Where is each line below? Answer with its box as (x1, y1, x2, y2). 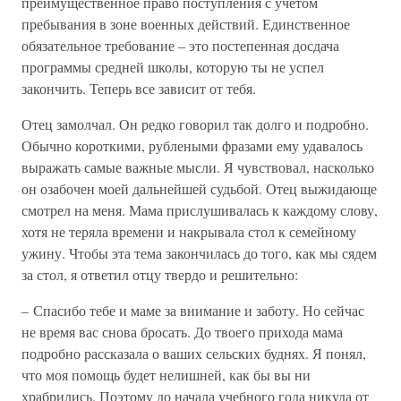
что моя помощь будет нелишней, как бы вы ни (21, 365, 311, 384)
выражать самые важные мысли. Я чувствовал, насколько (21, 158, 374, 176)
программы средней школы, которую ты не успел (21, 57, 324, 76)
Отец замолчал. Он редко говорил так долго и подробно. (21, 115, 369, 133)
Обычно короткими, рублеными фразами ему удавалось (21, 136, 363, 155)
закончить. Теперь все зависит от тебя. (21, 79, 256, 98)
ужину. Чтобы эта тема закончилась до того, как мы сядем (21, 243, 377, 262)
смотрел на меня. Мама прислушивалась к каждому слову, (21, 200, 378, 219)
